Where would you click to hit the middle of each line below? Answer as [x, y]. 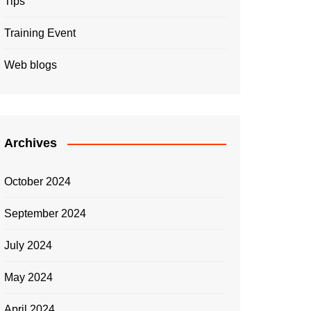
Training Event [40, 33]
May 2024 [28, 277]
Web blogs [31, 65]
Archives [31, 143]
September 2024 [45, 213]
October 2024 [37, 182]
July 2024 [28, 245]
